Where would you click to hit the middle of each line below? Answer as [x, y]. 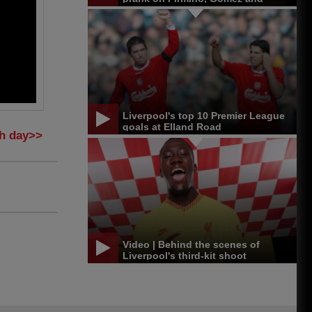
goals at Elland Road [172, 127]
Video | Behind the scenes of [191, 244]
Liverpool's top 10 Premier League [204, 116]
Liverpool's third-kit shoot [185, 255]
